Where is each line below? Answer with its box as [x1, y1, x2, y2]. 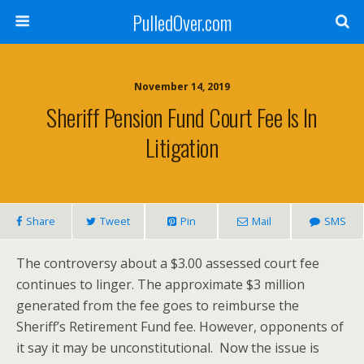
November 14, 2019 [134, 80, 230, 93]
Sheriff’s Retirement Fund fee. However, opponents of [16, 318, 344, 336]
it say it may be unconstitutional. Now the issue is [16, 339, 319, 357]
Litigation [145, 130, 219, 164]
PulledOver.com [132, 7, 232, 37]
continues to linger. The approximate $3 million [16, 275, 305, 293]
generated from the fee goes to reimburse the [16, 297, 299, 314]
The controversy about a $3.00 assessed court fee [16, 254, 319, 272]
